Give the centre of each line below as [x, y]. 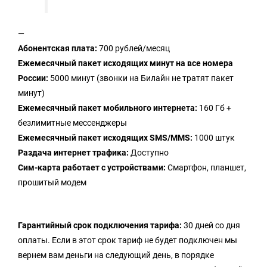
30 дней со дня [211, 226]
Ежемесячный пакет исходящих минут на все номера [125, 63]
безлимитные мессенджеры [72, 123]
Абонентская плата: [58, 49]
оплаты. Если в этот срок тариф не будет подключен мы [128, 240]
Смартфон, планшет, [206, 168]
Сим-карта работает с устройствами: [92, 168]
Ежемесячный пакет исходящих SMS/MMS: [105, 138]
